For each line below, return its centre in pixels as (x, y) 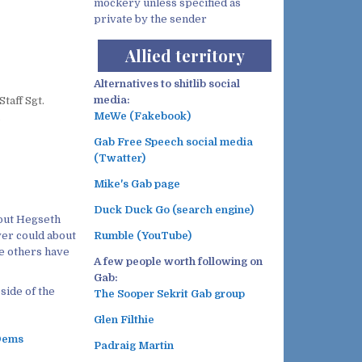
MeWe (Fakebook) (142, 116)
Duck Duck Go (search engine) (174, 210)
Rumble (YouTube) (143, 236)
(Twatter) (120, 158)
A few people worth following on (178, 262)
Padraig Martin (134, 346)
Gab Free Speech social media (173, 142)
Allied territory (185, 56)
